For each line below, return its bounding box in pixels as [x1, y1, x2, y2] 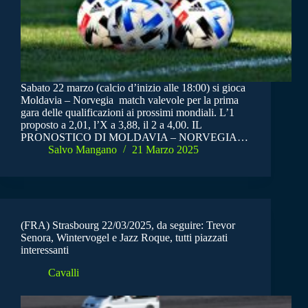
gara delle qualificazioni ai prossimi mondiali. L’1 [21, 107, 234, 119]
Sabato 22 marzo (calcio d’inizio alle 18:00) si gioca [21, 82, 245, 94]
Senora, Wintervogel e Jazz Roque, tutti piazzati [21, 232, 228, 244]
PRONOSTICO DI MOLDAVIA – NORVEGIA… [21, 131, 248, 144]
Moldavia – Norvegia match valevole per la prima [21, 94, 239, 107]
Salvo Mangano [48, 144, 117, 156]
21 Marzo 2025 [132, 144, 199, 156]
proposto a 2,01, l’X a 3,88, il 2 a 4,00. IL [21, 119, 201, 131]
